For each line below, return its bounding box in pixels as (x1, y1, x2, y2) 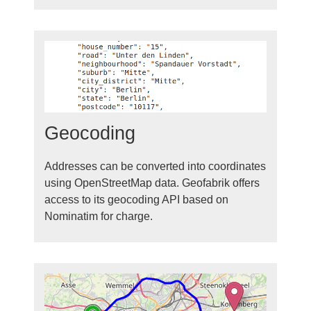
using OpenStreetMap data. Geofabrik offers (44, 177, 260, 190)
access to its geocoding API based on (44, 194, 228, 206)
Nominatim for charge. (44, 210, 153, 223)
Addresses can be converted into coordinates (44, 160, 266, 173)
